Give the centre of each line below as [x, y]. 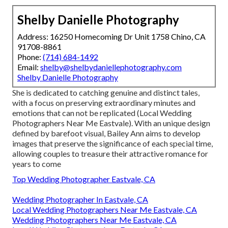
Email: [29, 67]
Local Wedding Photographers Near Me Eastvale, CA [105, 209]
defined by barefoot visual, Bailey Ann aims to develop [106, 133]
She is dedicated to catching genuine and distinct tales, [106, 92]
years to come [37, 163]
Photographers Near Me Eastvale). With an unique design [111, 123]
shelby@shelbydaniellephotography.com [111, 67]
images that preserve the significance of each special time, [112, 143]
